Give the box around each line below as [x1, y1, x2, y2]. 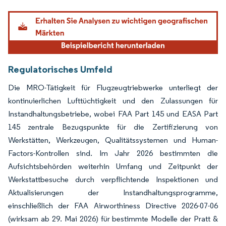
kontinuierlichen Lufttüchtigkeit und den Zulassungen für [8, 95, 218, 105]
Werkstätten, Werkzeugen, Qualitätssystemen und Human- [8, 135, 218, 145]
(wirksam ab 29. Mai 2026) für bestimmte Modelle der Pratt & [8, 213, 218, 223]
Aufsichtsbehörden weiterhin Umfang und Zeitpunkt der [8, 161, 218, 171]
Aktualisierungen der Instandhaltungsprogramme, [8, 187, 218, 197]
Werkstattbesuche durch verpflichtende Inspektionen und [8, 174, 218, 184]
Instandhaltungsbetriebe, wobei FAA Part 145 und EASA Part [8, 108, 218, 119]
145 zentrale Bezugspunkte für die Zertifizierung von [8, 122, 218, 132]
